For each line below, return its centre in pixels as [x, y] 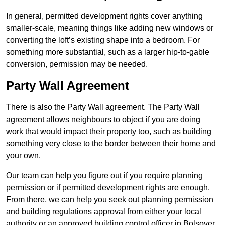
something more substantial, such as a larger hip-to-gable [108, 52]
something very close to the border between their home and [111, 144]
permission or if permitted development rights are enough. [108, 188]
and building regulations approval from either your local [104, 212]
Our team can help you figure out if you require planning [104, 176]
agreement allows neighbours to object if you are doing [103, 120]
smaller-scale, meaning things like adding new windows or [110, 28]
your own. [23, 156]
